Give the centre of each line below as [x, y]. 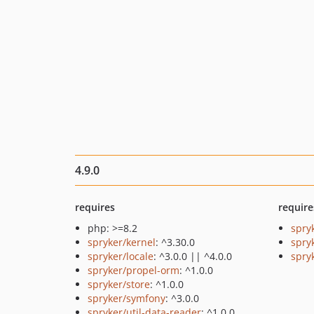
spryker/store [119, 284]
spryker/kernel [122, 242]
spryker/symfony [127, 298]
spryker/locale [121, 256]
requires [95, 207]
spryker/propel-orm [134, 270]
